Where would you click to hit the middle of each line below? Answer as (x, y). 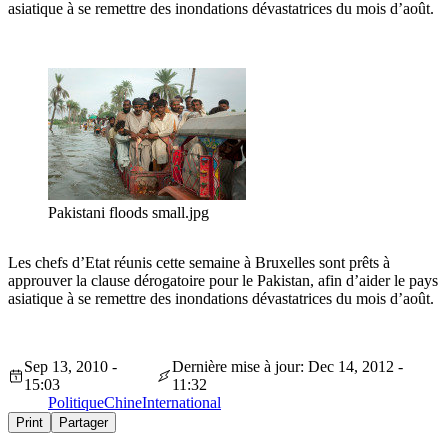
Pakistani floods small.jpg (128, 213)
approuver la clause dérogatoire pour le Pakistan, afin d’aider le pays (223, 281)
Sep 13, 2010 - (70, 367)
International (181, 403)
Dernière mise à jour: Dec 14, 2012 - (287, 367)
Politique (76, 403)
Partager (83, 423)
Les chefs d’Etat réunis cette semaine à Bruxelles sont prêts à (199, 263)
